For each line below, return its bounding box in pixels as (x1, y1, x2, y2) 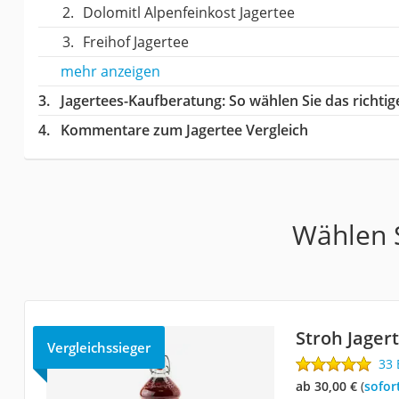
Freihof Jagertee (82, 31, 189, 52)
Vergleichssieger (46, 338, 151, 356)
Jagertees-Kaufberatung (60, 90, 222, 110)
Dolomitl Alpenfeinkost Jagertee (82, 2, 295, 22)
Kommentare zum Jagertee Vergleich (60, 119, 308, 140)
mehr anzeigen (60, 61, 160, 81)
